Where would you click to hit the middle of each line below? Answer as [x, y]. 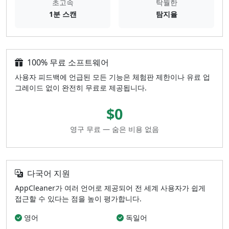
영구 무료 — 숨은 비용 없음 [114, 129]
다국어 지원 [49, 173]
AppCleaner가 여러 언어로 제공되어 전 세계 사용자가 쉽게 [110, 188]
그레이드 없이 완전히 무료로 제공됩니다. [81, 87]
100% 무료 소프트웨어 [68, 62]
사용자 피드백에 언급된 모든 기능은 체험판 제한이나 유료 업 [112, 77]
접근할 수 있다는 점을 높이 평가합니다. [78, 198]
